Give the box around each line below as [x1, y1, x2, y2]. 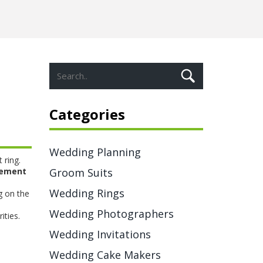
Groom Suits [49, 166, 113, 180]
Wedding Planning [49, 145, 141, 159]
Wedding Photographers [49, 207, 174, 221]
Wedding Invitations [49, 227, 151, 241]
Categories [49, 104, 125, 124]
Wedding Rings [49, 186, 124, 200]
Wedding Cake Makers [49, 248, 161, 262]
